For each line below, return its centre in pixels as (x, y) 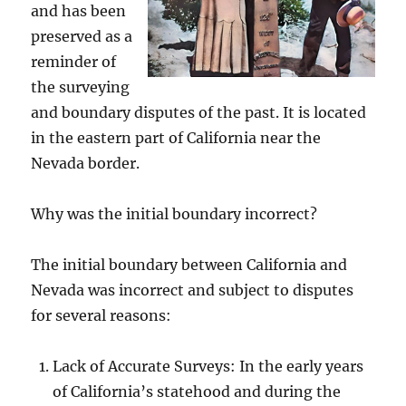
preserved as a (82, 36)
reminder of (74, 61)
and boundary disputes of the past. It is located (199, 112)
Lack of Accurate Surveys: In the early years (208, 366)
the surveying (81, 87)
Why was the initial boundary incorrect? (174, 213)
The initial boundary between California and (189, 264)
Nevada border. (86, 163)
